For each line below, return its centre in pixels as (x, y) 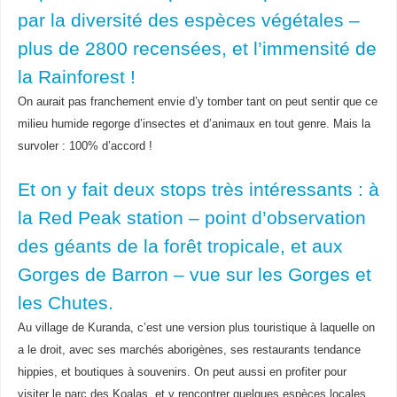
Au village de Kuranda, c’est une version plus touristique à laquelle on (196, 327)
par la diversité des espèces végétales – (188, 20)
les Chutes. (65, 303)
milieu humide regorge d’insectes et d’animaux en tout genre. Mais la (194, 124)
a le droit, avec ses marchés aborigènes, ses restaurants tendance (189, 350)
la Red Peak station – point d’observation (191, 218)
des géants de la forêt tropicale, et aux (180, 246)
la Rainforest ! (76, 77)
